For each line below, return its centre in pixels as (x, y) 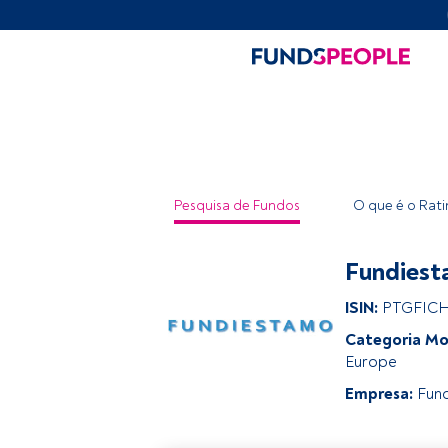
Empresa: (379, 394)
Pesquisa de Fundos (237, 205)
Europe (371, 362)
